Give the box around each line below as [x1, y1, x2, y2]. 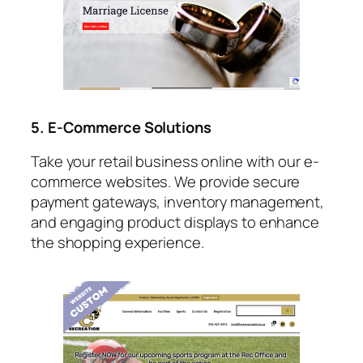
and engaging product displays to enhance [31, 211, 319, 232]
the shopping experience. [31, 231, 204, 252]
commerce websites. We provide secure [31, 170, 301, 191]
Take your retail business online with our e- [31, 150, 319, 171]
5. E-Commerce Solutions [31, 117, 211, 138]
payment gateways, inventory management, [31, 190, 325, 211]
